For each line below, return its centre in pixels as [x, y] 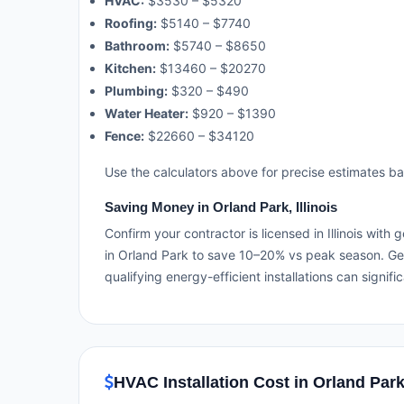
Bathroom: [137, 46]
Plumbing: [136, 91]
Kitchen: [130, 69]
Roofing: [131, 23]
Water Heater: [147, 114]
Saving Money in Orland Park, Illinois [221, 207]
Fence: [124, 136]
